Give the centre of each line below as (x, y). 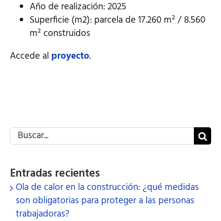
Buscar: (23, 133)
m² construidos (60, 33)
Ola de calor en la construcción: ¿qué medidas (107, 187)
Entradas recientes (55, 173)
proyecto (70, 56)
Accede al (31, 56)
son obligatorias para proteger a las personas (105, 201)
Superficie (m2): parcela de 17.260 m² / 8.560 (117, 20)
